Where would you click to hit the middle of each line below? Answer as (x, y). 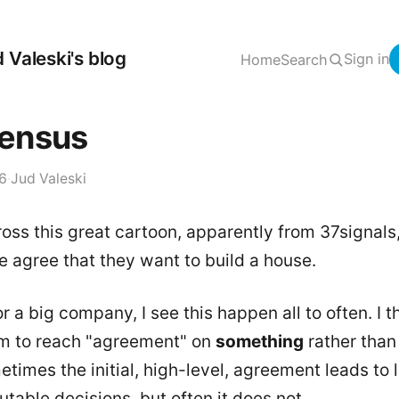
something (260, 341)
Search (304, 59)
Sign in (366, 59)
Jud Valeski (49, 179)
